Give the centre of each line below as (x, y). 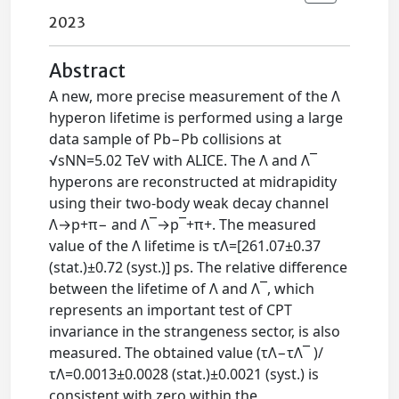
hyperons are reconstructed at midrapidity (193, 182)
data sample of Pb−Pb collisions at (166, 139)
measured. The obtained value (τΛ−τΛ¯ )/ (187, 353)
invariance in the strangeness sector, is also (195, 331)
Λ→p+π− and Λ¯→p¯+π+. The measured (183, 224)
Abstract (88, 71)
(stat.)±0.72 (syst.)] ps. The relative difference (199, 267)
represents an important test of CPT (171, 310)
